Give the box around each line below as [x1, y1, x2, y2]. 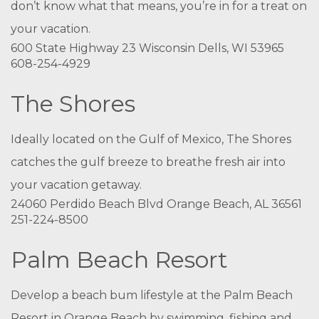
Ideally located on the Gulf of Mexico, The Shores [11, 132, 291, 146]
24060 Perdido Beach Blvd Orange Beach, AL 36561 [11, 197, 302, 211]
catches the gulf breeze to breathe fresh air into [11, 155, 286, 169]
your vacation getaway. [11, 178, 142, 192]
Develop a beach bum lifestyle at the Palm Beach [11, 288, 293, 302]
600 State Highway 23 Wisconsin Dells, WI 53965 [11, 41, 284, 55]
